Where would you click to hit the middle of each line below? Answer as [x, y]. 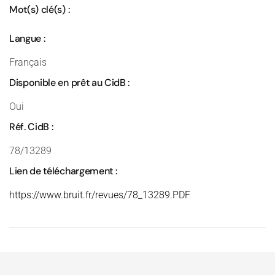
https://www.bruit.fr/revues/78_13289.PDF [100, 195]
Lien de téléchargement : [63, 171]
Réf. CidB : [31, 127]
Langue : [27, 38]
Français [28, 62]
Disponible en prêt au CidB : [70, 83]
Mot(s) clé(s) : [40, 10]
